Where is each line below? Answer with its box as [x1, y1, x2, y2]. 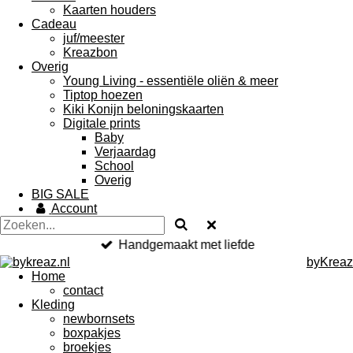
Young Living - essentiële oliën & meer [63, 74, 278, 87]
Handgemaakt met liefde [118, 238, 255, 251]
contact [63, 284, 103, 297]
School [95, 159, 134, 173]
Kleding [32, 298, 75, 311]
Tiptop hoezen [63, 88, 143, 102]
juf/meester [63, 32, 124, 45]
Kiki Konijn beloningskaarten [63, 102, 224, 116]
